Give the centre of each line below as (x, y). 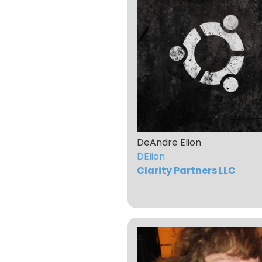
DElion (151, 157)
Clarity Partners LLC (186, 171)
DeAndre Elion (169, 143)
